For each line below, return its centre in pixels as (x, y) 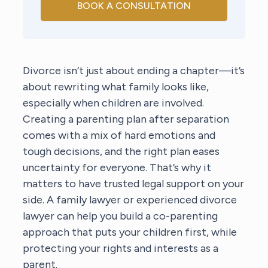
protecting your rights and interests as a (121, 248)
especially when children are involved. (114, 103)
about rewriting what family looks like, (116, 86)
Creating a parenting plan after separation (126, 119)
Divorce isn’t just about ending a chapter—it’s (134, 70)
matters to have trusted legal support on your (134, 183)
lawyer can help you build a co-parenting (121, 216)
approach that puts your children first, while (130, 232)
